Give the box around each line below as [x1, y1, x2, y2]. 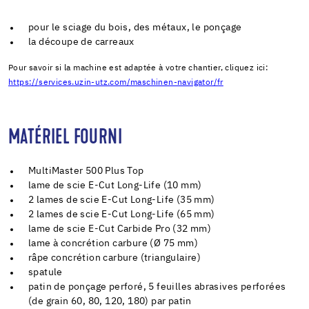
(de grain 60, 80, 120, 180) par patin [28, 296, 192, 306]
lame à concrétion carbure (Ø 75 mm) [28, 238, 199, 248]
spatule [28, 267, 63, 277]
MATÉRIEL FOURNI [8, 127, 122, 149]
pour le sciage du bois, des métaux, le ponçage [28, 22, 242, 32]
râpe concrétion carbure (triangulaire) [28, 252, 201, 263]
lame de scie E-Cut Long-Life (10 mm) [28, 180, 202, 190]
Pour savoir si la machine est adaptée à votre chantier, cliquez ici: [8, 63, 269, 72]
